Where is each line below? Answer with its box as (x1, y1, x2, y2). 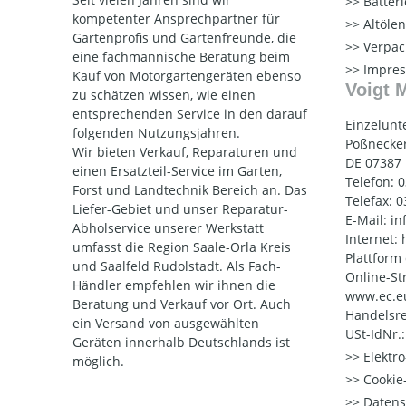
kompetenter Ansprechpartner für (72, 10, 280, 28)
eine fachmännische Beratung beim (72, 48, 290, 66)
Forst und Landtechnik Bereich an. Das (72, 181, 307, 199)
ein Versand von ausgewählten (72, 314, 259, 333)
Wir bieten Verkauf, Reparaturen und (72, 143, 297, 161)
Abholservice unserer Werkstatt (72, 219, 264, 237)
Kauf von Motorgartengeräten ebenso (72, 67, 301, 85)
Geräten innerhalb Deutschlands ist (72, 333, 290, 352)
